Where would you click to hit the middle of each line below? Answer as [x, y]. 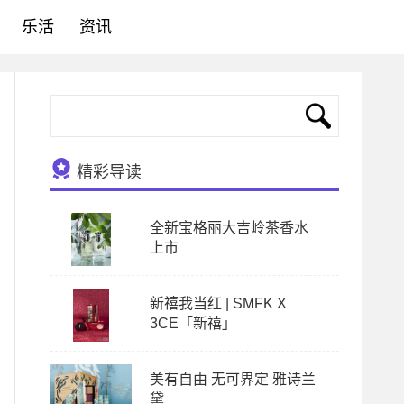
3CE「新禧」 [193, 323]
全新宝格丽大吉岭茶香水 [229, 228]
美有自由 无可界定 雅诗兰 [233, 379]
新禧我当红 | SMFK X [218, 303]
